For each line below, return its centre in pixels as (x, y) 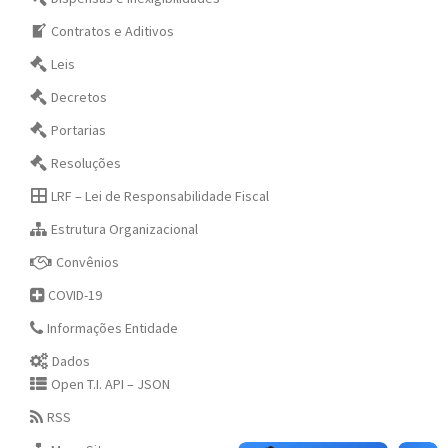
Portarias (79, 130)
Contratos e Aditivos (113, 31)
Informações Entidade (113, 328)
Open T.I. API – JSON (111, 384)
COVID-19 (75, 295)
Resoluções (86, 163)
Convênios (88, 262)
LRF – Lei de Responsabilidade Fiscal (160, 196)
